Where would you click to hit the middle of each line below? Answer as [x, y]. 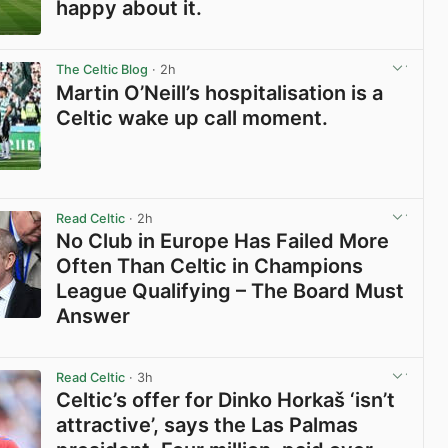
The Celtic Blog [102, 70]
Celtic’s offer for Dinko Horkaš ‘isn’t [226, 400]
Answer [93, 315]
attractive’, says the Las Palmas [207, 425]
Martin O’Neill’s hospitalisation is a [220, 92]
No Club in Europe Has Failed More [223, 240]
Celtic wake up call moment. [192, 117]
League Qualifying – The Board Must [230, 290]
